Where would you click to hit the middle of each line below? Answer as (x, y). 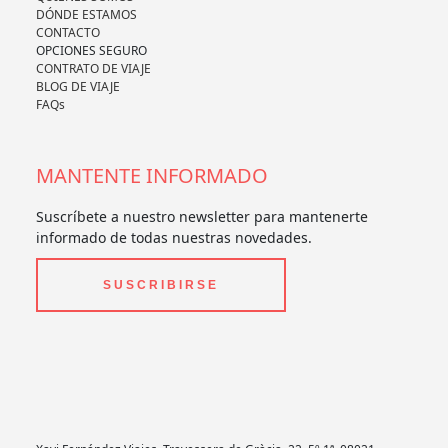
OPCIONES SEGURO (91, 51)
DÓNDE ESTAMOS (86, 15)
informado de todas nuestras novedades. (173, 238)
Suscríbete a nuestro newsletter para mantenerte (201, 217)
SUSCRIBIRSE (160, 285)
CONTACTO (67, 33)
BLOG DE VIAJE (77, 87)
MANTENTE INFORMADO (151, 176)
